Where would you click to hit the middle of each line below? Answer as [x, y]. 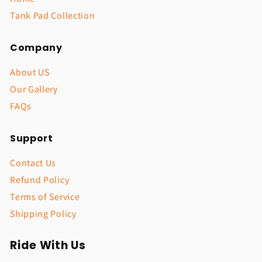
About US [30, 73]
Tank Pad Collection [53, 16]
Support [32, 139]
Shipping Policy [43, 214]
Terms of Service [45, 197]
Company [36, 48]
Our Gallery [34, 89]
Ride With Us [48, 246]
